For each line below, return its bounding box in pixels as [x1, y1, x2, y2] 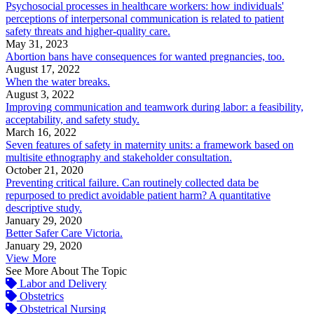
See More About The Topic [6, 265, 127, 278]
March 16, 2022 [6, 126, 76, 139]
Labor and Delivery [17, 278, 107, 290]
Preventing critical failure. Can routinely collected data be [6, 177, 259, 189]
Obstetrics [17, 290, 64, 303]
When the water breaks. [6, 76, 110, 88]
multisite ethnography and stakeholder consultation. [6, 151, 232, 164]
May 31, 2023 [6, 38, 68, 50]
